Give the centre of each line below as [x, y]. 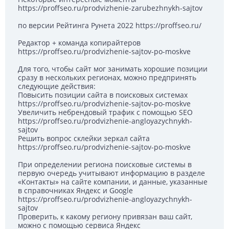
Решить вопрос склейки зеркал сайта [84, 139]
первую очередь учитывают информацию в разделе [111, 173]
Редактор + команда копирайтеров [79, 43]
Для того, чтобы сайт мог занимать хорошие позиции [113, 69]
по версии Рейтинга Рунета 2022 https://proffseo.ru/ [110, 26]
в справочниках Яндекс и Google [75, 191]
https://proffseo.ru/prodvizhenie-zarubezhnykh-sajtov [110, 8]
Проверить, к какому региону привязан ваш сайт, [105, 217]
